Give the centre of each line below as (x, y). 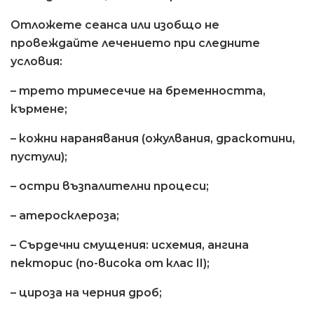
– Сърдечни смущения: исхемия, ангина (130, 245)
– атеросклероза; (65, 215)
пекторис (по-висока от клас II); (110, 263)
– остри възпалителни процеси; (110, 186)
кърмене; (39, 109)
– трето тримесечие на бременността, (138, 90)
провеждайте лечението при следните (135, 43)
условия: (36, 61)
